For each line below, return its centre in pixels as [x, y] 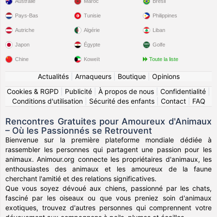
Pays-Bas [27, 15]
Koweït [92, 59]
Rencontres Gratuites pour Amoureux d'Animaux [108, 121]
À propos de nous [126, 91]
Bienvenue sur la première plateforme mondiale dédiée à [108, 140]
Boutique [132, 76]
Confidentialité [183, 91]
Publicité [78, 91]
